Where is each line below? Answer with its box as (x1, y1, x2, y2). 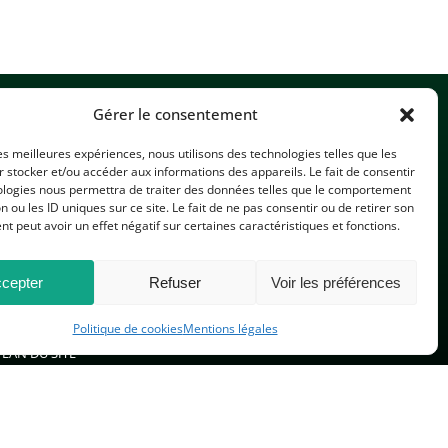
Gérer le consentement (92, 104, 258, 124)
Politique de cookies (72, 320, 183, 337)
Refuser (148, 273, 201, 291)
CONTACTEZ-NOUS (197, 212, 329, 234)
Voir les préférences (271, 273, 402, 291)
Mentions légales (182, 320, 278, 337)
